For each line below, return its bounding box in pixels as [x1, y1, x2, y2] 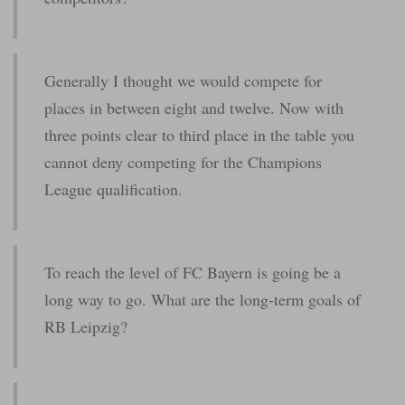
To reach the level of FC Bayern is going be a [44, 261, 341, 284]
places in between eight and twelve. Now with [44, 97, 344, 119]
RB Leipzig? [44, 316, 127, 338]
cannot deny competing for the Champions [44, 151, 322, 174]
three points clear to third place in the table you [44, 124, 354, 146]
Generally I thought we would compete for [44, 70, 322, 92]
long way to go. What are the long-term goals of [44, 288, 361, 311]
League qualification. [44, 178, 183, 201]
